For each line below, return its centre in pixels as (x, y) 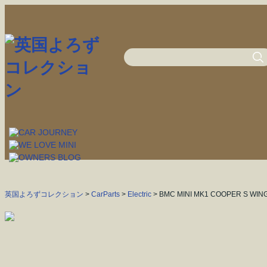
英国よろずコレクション (44, 194)
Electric (139, 194)
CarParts (105, 194)
